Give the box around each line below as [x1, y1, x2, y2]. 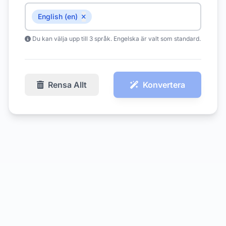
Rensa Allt [48, 80, 87, 90]
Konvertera [143, 80, 185, 90]
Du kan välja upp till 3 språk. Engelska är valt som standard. [31, 35, 201, 42]
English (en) [38, 12, 78, 21]
